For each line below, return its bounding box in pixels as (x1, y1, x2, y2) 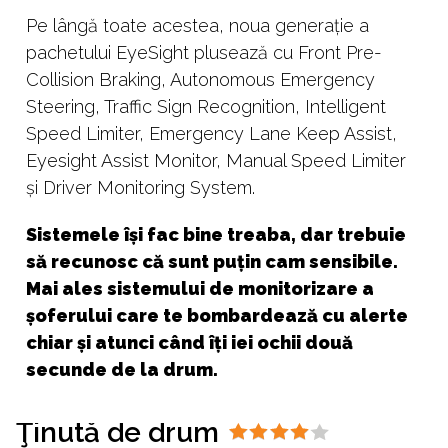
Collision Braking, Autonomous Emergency (26, 69, 375, 91)
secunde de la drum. (26, 359, 218, 381)
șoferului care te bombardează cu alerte (26, 305, 408, 327)
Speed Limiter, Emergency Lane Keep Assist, (26, 123, 397, 145)
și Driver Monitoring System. (26, 177, 255, 199)
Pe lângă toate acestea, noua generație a (26, 15, 369, 37)
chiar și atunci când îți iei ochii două (26, 332, 353, 354)
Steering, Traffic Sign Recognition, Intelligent (26, 96, 386, 118)
